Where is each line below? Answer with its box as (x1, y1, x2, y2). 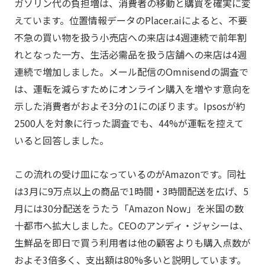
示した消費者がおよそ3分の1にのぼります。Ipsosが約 (14, 98, 245, 113)
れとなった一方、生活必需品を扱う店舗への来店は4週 (14, 47, 247, 62)
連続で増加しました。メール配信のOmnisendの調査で (14, 64, 248, 79)
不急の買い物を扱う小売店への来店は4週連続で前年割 (14, 30, 247, 44)
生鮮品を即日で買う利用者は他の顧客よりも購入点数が (14, 235, 251, 250)
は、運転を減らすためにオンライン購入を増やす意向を (14, 81, 251, 96)
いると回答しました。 (14, 132, 109, 147)
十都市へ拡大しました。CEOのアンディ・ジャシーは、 (14, 218, 248, 232)
